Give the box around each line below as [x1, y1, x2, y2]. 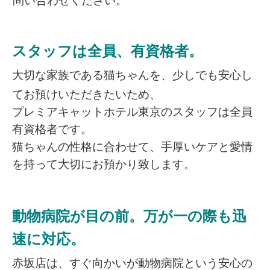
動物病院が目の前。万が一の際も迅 [12, 209, 246, 225]
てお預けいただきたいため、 [12, 88, 161, 101]
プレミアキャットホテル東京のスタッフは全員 [12, 105, 253, 119]
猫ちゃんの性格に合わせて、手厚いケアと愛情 [12, 140, 253, 154]
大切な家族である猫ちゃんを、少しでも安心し [12, 69, 253, 82]
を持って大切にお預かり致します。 [12, 158, 195, 171]
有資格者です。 [12, 123, 92, 136]
